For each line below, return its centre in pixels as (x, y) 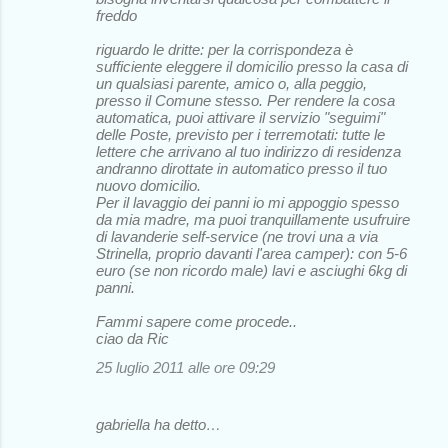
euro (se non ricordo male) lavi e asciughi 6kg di (251, 271)
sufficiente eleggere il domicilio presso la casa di (252, 67)
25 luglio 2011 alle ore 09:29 (185, 368)
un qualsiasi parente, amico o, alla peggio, (231, 84)
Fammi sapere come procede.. (196, 322)
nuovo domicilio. (148, 186)
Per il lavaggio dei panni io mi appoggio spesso (247, 203)
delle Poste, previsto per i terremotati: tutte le (240, 135)
